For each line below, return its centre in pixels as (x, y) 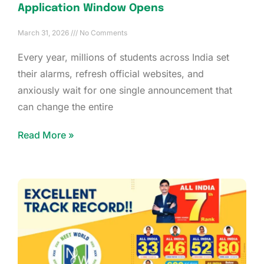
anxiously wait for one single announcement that (125, 90)
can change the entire (65, 106)
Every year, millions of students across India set (123, 57)
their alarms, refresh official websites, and (111, 73)
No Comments (103, 32)
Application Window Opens (91, 8)
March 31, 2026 (44, 32)
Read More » (46, 135)
